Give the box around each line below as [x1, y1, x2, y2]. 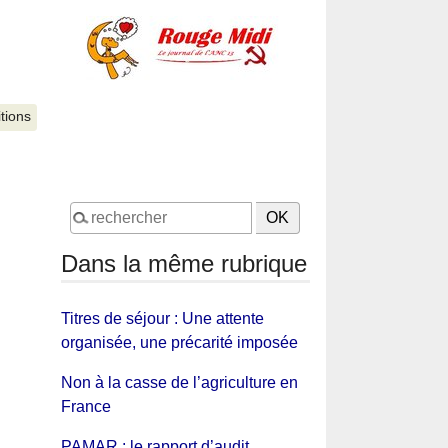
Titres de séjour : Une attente [60, 309, 264, 327]
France [60, 397, 111, 415]
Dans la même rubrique [60, 249, 307, 277]
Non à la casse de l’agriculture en [60, 373, 298, 391]
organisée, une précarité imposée [60, 333, 298, 351]
